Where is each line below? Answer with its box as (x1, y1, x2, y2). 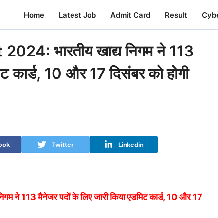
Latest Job (59, 10, 96, 19)
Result (165, 10, 187, 19)
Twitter (52, 140, 73, 148)
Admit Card (110, 10, 150, 19)
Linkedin (118, 140, 144, 148)
